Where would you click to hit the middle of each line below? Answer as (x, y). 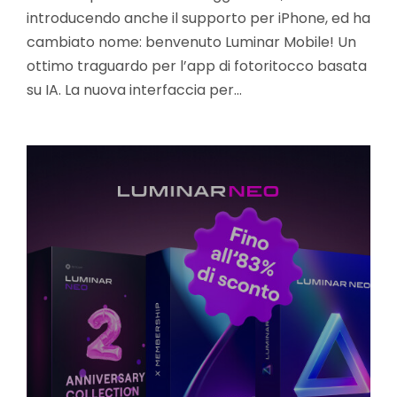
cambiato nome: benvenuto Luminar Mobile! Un (191, 42)
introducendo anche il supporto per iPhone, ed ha (198, 18)
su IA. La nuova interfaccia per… (134, 90)
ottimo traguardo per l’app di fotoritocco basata (197, 66)
